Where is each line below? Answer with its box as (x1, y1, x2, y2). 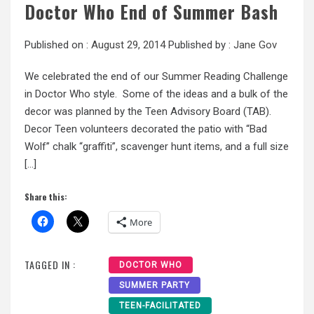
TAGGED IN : (25, 257, 76, 273)
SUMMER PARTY (119, 280, 190, 291)
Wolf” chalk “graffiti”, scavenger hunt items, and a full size (25, 139, 289, 153)
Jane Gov (233, 38, 277, 51)
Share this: (25, 191, 67, 203)
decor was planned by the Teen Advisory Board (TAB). (25, 104, 277, 118)
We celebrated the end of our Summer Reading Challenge (25, 69, 288, 83)
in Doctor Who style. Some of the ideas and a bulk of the (25, 87, 288, 100)
